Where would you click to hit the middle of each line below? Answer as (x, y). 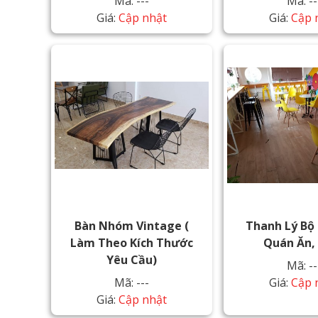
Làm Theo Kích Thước (132, 242)
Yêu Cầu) (132, 259)
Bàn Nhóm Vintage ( (132, 225)
